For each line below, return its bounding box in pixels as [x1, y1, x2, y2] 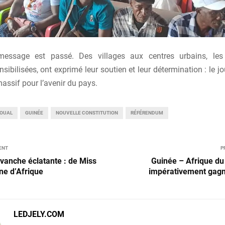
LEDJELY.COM [14, 209, 64, 219]
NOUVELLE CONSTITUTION [56, 109, 118, 116]
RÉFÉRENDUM [131, 109, 163, 116]
